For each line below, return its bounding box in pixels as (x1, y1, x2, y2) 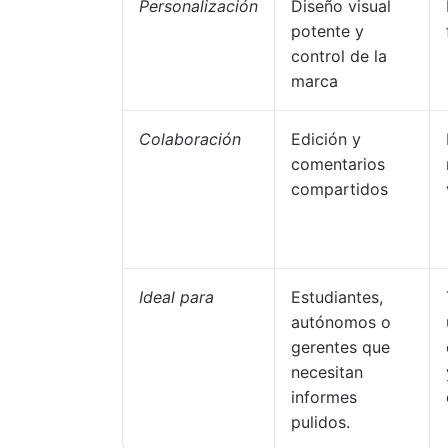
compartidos (291, 179, 388, 199)
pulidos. (291, 412, 350, 432)
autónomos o (291, 312, 391, 332)
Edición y (291, 129, 361, 149)
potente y (291, 21, 364, 41)
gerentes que (291, 337, 390, 357)
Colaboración (139, 129, 241, 149)
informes (291, 387, 357, 407)
